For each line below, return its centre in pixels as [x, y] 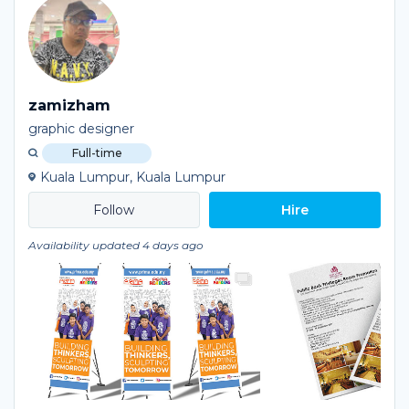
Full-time [97, 153]
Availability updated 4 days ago [116, 245]
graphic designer [81, 129]
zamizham [69, 105]
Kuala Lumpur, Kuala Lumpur [133, 177]
